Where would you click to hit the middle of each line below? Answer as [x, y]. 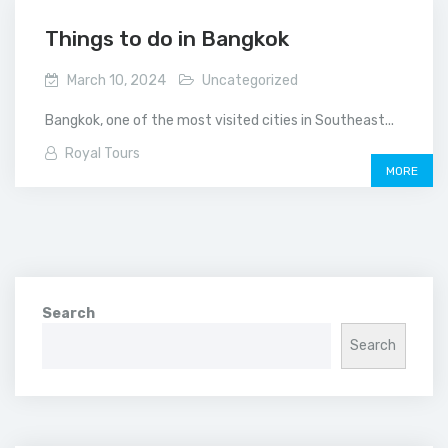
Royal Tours [102, 153]
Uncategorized [250, 80]
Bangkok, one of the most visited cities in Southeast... [219, 120]
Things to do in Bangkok [167, 38]
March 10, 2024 [116, 80]
